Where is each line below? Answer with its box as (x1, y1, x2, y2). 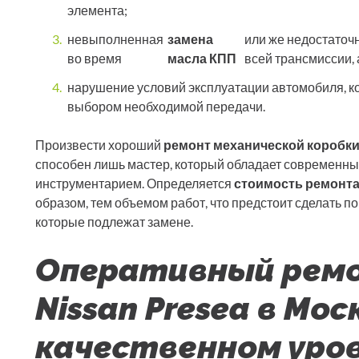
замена (167, 31, 214, 47)
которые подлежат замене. (35, 214, 193, 230)
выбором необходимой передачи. (67, 99, 265, 115)
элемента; (67, 2, 127, 18)
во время (67, 50, 122, 67)
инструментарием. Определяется (35, 175, 234, 192)
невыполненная (67, 31, 163, 47)
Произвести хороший (35, 137, 163, 153)
